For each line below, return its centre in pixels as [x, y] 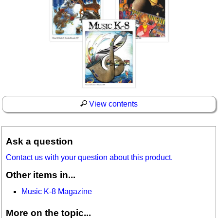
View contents [112, 104]
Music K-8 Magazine [57, 191]
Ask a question [40, 141]
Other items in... [41, 175]
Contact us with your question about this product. [90, 158]
